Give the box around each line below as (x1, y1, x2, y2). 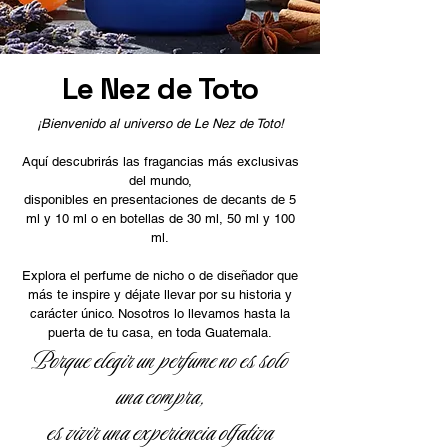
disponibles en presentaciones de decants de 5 (24, 192, 296, 207)
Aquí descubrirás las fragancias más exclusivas (21, 154, 299, 169)
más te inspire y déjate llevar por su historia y (28, 287, 292, 302)
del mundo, (128, 173, 192, 188)
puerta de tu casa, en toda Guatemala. (48, 325, 272, 340)
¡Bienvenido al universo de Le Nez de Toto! (36, 116, 284, 131)
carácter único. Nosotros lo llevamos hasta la (30, 306, 290, 321)
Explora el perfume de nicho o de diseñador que (22, 268, 298, 283)
